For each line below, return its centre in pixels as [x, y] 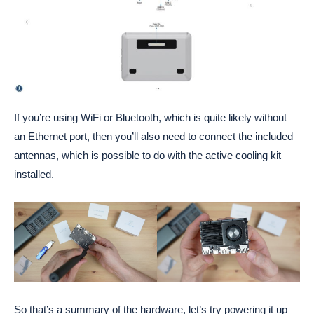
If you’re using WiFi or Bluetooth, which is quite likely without [150, 117]
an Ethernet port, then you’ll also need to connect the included [153, 136]
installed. [34, 174]
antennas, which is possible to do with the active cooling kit [148, 155]
